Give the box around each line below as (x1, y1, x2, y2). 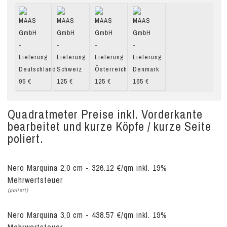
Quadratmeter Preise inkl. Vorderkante (8, 106, 203, 123)
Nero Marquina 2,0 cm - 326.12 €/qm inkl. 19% (8, 162, 167, 174)
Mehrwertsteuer (8, 174, 63, 186)
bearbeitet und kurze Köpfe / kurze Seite (8, 118, 211, 135)
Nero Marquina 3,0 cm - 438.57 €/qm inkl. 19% (8, 209, 167, 221)
